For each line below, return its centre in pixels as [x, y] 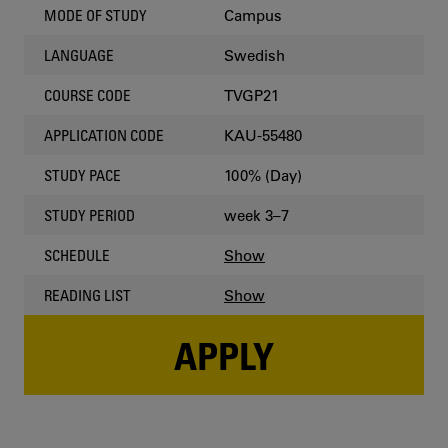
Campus [253, 15]
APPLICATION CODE [104, 135]
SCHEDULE [77, 255]
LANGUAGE [79, 55]
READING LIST [87, 295]
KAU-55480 [263, 135]
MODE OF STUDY [95, 15]
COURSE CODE [87, 95]
